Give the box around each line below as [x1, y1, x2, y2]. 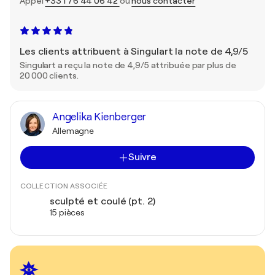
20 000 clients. [20, 71, 79, 80]
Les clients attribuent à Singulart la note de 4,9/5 [20, 46, 248, 57]
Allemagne [52, 126, 95, 136]
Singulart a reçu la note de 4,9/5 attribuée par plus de [20, 60, 236, 70]
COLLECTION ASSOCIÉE [20, 182, 107, 190]
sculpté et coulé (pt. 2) [50, 196, 155, 207]
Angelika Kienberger [52, 111, 147, 123]
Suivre [128, 152, 157, 163]
